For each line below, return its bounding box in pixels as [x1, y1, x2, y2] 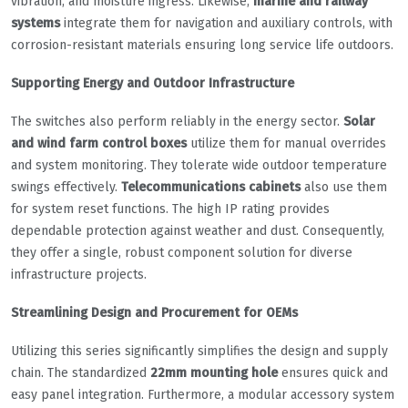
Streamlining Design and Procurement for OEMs [11, 304, 298, 321]
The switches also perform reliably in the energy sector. [11, 113, 343, 129]
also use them [301, 178, 387, 195]
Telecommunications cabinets [121, 178, 301, 195]
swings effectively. [11, 178, 121, 195]
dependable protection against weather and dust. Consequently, [11, 222, 384, 239]
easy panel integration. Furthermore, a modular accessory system [11, 386, 394, 403]
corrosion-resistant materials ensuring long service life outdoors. [11, 36, 393, 53]
